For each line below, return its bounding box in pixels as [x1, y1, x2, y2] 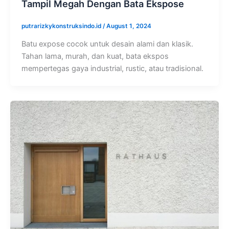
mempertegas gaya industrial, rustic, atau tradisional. [21, 64, 203, 74]
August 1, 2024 [106, 22, 151, 30]
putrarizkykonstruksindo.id [21, 22, 103, 30]
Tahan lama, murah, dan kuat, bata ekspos [21, 52, 169, 61]
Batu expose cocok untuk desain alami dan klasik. [21, 39, 193, 49]
